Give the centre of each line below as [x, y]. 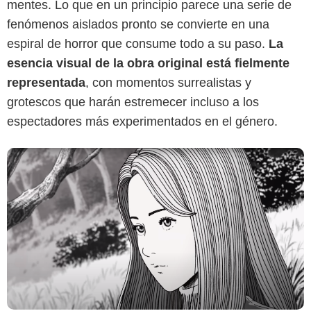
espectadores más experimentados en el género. [142, 121]
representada [46, 82]
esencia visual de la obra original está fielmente [148, 63]
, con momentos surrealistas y [168, 82]
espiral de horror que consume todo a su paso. [138, 43]
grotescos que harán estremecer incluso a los [133, 102]
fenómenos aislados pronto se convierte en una [138, 24]
